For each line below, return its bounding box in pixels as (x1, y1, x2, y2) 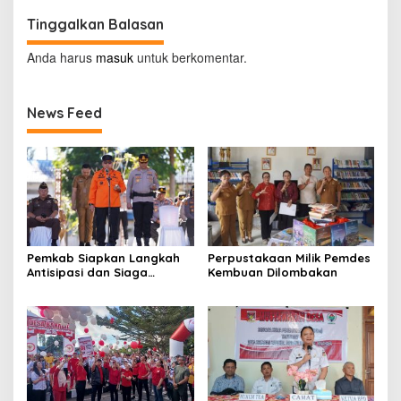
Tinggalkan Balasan (27, 14, 164, 33)
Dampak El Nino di (27, 278, 134, 294)
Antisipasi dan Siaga (27, 264, 148, 279)
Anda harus (27, 47, 96, 66)
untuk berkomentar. (133, 47, 247, 66)
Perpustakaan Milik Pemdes (207, 250, 371, 265)
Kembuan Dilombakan (207, 264, 337, 279)
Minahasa (27, 293, 84, 308)
